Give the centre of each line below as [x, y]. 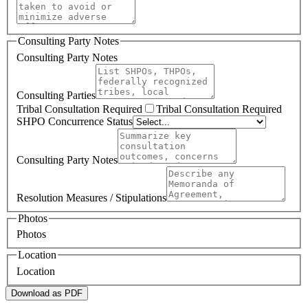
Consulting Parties [56, 95]
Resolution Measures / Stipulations [91, 197]
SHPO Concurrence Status [75, 121]
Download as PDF [47, 294]
